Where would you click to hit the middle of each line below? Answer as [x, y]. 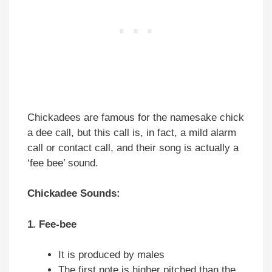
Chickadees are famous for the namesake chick [136, 117]
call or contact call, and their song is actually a [133, 148]
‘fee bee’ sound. [63, 163]
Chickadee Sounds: [74, 194]
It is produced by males [111, 255]
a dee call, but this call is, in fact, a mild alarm [132, 132]
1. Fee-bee [52, 224]
